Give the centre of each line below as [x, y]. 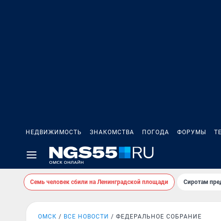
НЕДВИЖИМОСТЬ [54, 132]
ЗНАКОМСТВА [112, 132]
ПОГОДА [156, 132]
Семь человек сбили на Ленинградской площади [99, 182]
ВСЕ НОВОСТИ [86, 217]
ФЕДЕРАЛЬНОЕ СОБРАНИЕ [159, 217]
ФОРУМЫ [192, 132]
